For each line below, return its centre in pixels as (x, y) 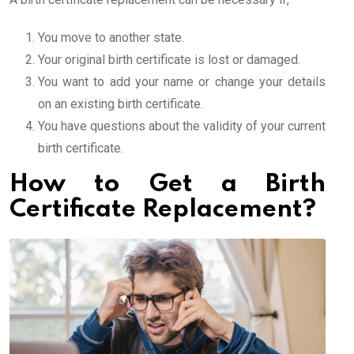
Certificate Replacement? (163, 209)
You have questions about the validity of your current (182, 126)
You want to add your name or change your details (182, 81)
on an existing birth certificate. (121, 104)
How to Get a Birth (168, 184)
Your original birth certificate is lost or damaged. (169, 59)
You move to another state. (111, 37)
